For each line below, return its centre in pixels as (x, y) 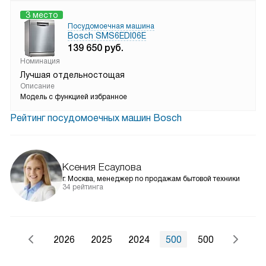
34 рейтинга (83, 187)
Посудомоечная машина (111, 26)
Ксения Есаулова (102, 167)
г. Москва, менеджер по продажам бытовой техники (151, 179)
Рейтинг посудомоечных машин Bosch (96, 118)
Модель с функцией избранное (74, 97)
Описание (37, 86)
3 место (42, 15)
